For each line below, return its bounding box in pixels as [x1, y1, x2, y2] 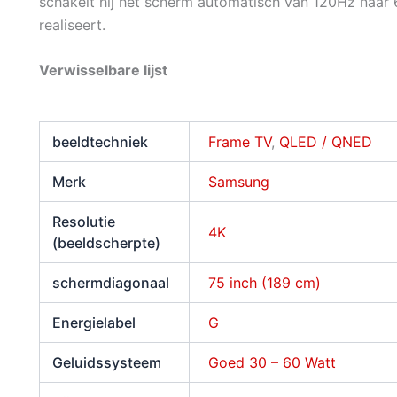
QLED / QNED [279, 132, 373, 151]
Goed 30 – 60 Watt [208, 353, 337, 371]
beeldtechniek [52, 132, 149, 151]
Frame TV [208, 132, 272, 151]
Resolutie [52, 212, 116, 230]
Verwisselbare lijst [39, 61, 171, 80]
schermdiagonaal [52, 273, 170, 292]
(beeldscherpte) [52, 233, 161, 252]
